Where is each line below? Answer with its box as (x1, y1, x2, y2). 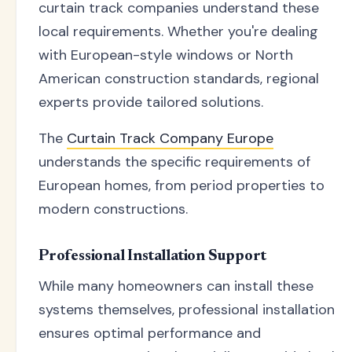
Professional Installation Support (38, 248, 266, 265)
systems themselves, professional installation (38, 300, 335, 320)
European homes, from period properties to (38, 176, 324, 196)
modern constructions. (38, 200, 188, 219)
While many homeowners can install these (38, 277, 313, 296)
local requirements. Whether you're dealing (38, 22, 318, 42)
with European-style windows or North (38, 46, 293, 65)
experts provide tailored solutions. (38, 93, 263, 112)
